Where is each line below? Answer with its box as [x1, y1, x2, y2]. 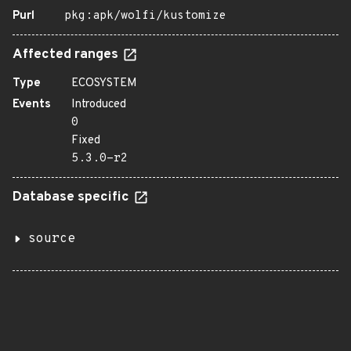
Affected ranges [13, 46, 121, 63]
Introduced [71, 97, 126, 112]
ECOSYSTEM [71, 76, 137, 91]
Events [13, 97, 51, 112]
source [28, 231, 75, 247]
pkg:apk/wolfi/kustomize [64, 9, 226, 24]
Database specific [13, 189, 132, 206]
